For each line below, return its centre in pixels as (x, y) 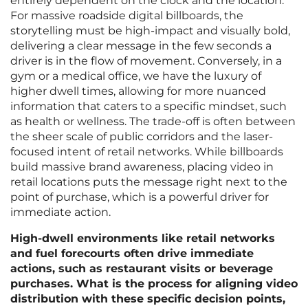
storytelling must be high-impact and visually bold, (150, 31)
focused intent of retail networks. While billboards (147, 152)
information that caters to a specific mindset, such (148, 107)
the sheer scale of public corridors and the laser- (142, 137)
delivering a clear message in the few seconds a (141, 46)
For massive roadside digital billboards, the (127, 16)
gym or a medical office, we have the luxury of (136, 76)
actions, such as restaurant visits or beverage (142, 269)
